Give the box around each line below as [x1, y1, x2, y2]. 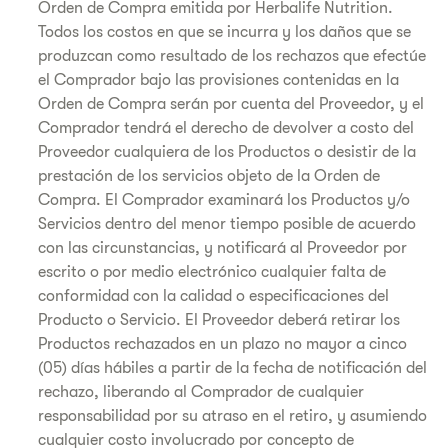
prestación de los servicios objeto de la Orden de [38, 167, 380, 185]
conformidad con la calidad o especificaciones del [38, 287, 389, 305]
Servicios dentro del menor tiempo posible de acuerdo [38, 215, 416, 233]
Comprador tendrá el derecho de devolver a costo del [38, 119, 414, 137]
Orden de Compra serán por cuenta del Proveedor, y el [38, 95, 424, 113]
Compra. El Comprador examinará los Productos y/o [38, 191, 410, 209]
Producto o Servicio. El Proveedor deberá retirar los [38, 311, 400, 329]
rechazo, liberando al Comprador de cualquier [38, 383, 364, 401]
